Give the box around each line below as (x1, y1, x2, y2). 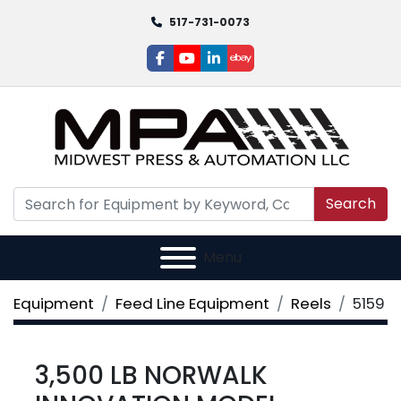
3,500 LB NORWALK (35, 358, 268, 393)
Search (326, 193, 376, 214)
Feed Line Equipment (115, 293, 269, 314)
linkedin (212, 56, 266, 78)
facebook (158, 56, 227, 78)
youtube (185, 56, 244, 78)
